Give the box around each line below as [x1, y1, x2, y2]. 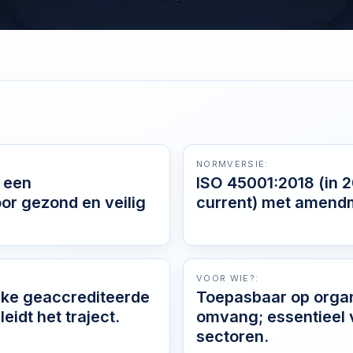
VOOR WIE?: [196, 273, 259, 284]
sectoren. [196, 327, 269, 346]
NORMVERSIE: [196, 158, 269, 169]
